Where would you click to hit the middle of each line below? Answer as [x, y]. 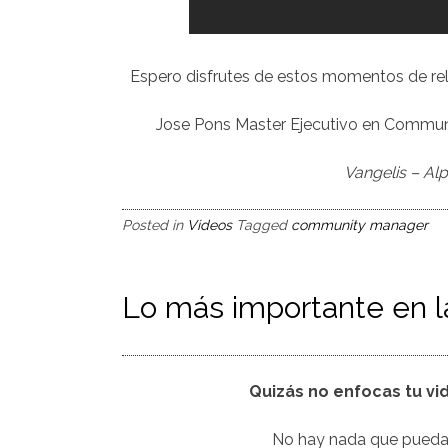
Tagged [263, 225]
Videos [209, 225]
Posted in [154, 225]
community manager [359, 225]
